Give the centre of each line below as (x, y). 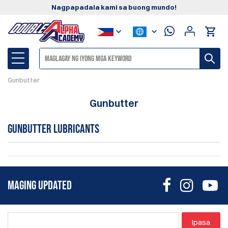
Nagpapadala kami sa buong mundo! (114, 7)
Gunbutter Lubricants (53, 129)
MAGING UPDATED (40, 185)
